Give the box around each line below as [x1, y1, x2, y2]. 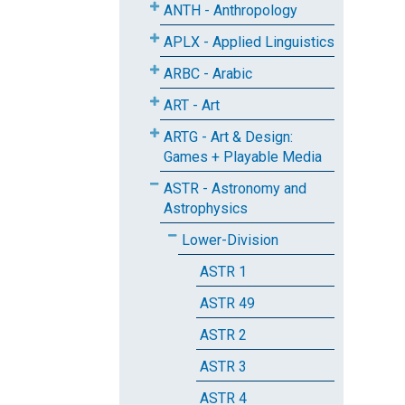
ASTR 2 [200, 326, 247, 344]
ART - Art [164, 97, 220, 114]
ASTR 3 [200, 358, 247, 375]
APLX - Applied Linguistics [164, 33, 334, 51]
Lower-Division [182, 231, 278, 249]
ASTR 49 [200, 295, 255, 312]
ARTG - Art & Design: [164, 128, 293, 146]
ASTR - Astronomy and [164, 180, 306, 197]
